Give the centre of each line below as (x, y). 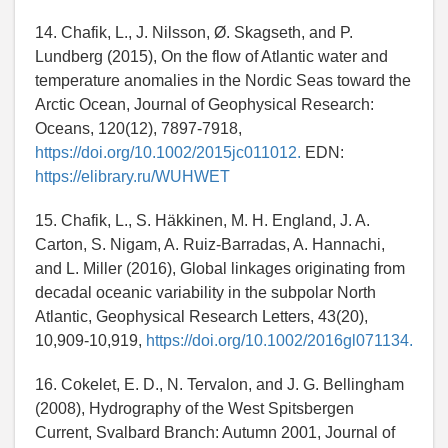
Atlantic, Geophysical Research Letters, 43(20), (201, 317)
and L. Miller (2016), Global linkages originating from (220, 269)
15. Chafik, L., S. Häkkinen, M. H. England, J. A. (202, 221)
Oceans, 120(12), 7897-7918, (138, 129)
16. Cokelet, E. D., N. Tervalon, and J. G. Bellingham (219, 385)
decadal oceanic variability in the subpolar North (205, 293)
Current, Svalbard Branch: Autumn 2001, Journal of (215, 433)
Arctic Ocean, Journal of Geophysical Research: (204, 105)
